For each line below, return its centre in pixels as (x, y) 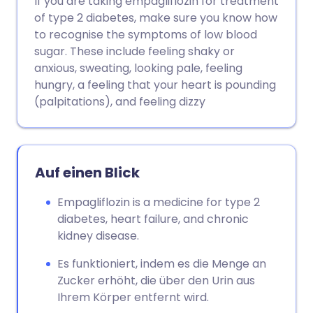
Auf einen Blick (87, 173)
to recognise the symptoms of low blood (146, 35)
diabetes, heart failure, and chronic (153, 219)
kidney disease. (98, 236)
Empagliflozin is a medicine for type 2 (159, 202)
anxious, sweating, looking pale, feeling (138, 68)
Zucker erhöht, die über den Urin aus (156, 281)
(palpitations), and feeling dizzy (120, 102)
